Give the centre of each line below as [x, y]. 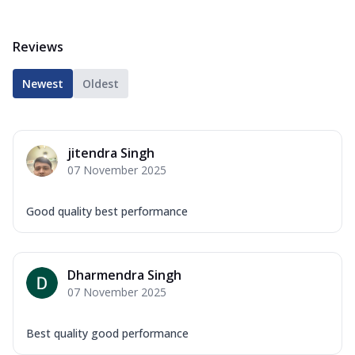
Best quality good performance [107, 333]
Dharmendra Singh [124, 275]
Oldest [101, 83]
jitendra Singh [111, 153]
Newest [43, 83]
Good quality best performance [107, 211]
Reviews [38, 46]
